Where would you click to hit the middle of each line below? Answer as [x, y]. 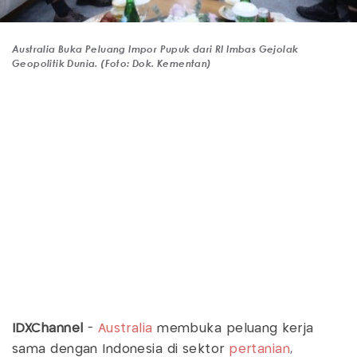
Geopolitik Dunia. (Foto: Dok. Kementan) [112, 63]
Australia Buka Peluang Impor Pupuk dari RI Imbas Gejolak [155, 48]
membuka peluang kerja [233, 328]
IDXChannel [48, 328]
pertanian [260, 349]
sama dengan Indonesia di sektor [121, 349]
